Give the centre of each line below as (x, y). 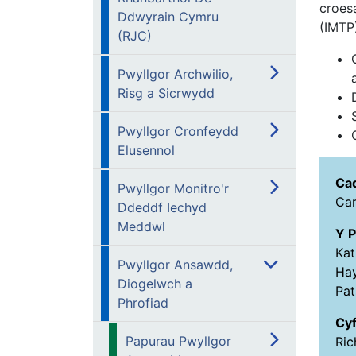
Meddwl (141, 226)
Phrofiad (143, 303)
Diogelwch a (155, 284)
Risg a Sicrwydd (166, 93)
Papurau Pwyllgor (178, 341)
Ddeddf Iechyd (162, 207)
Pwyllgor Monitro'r (173, 188)
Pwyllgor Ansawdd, (175, 265)
